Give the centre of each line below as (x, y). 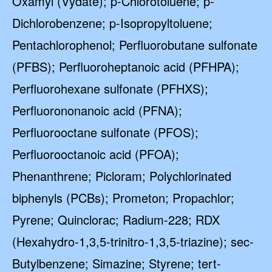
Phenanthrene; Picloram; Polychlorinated (122, 176)
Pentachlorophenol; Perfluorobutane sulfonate (135, 45)
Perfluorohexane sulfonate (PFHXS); (110, 88)
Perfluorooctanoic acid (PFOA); (96, 154)
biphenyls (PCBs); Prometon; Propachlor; (123, 198)
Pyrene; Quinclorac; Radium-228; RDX (116, 219)
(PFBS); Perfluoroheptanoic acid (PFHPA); (126, 66)
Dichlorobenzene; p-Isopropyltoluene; (112, 23)
